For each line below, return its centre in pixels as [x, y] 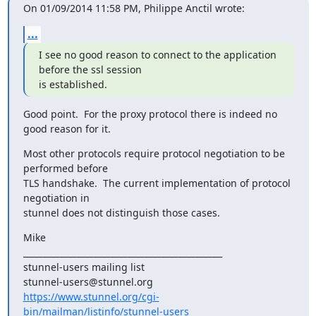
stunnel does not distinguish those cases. [121, 213]
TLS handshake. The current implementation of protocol [157, 183]
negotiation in [56, 198]
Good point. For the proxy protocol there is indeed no [150, 114]
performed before [65, 168]
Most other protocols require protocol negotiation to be [154, 153]
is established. [73, 84]
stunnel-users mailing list [84, 267]
